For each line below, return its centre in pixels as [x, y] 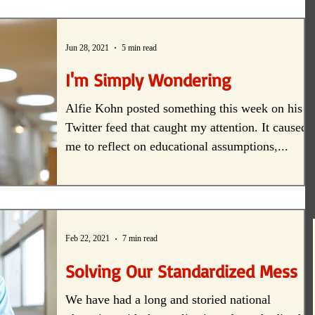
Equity [107, 24]
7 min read [140, 239]
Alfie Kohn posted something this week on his [184, 109]
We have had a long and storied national [168, 299]
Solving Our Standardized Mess [181, 271]
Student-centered [192, 24]
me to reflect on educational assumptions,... [177, 147]
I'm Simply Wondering [148, 80]
